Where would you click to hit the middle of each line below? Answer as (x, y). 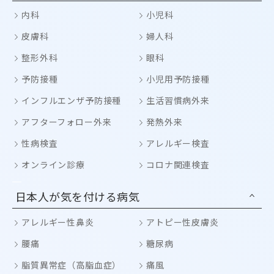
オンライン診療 (53, 165)
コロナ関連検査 (178, 165)
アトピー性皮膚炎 (183, 222)
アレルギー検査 (178, 143)
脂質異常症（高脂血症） (72, 265)
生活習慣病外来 (178, 100)
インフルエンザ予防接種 (72, 100)
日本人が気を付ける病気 (78, 196)
